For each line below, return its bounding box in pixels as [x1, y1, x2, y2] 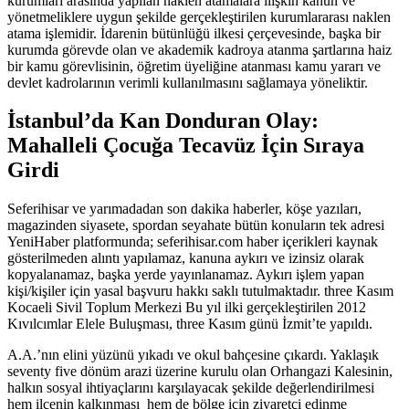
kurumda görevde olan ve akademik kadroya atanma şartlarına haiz [7, 41, 392, 58]
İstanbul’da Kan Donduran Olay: [7, 109, 319, 133]
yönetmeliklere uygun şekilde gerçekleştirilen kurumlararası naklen [7, 8, 391, 25]
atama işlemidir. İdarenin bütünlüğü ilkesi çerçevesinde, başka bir [7, 25, 381, 41]
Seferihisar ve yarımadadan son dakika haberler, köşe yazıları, [7, 201, 362, 217]
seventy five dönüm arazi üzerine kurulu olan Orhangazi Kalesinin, [7, 363, 393, 380]
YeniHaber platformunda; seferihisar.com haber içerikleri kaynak [7, 234, 378, 250]
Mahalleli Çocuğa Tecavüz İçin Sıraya [7, 133, 364, 158]
